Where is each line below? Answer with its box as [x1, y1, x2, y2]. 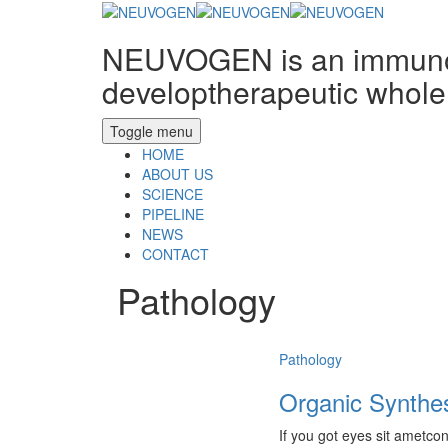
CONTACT [142, 244, 209, 265]
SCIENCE [142, 184, 203, 205]
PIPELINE [142, 204, 204, 225]
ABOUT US [142, 164, 213, 185]
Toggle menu [110, 121, 193, 142]
